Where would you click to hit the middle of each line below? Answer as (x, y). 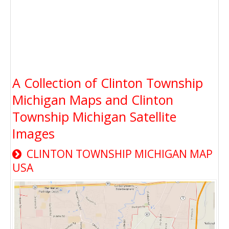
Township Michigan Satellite (94, 116)
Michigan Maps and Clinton (93, 99)
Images (33, 133)
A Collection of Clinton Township (108, 83)
